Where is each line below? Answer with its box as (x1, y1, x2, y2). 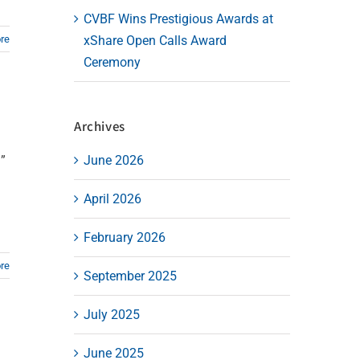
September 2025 (83, 268, 177, 284)
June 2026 (83, 152, 144, 168)
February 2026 (83, 229, 166, 245)
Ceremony (83, 54, 141, 70)
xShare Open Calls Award (83, 32, 227, 48)
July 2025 (83, 306, 140, 322)
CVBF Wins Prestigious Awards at (83, 10, 273, 27)
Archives (73, 117, 125, 134)
